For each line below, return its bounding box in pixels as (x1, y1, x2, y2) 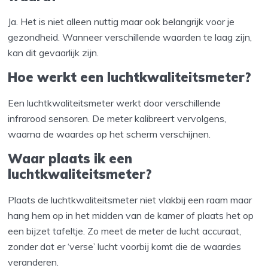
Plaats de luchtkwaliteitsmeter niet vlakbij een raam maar (8, 193, 252, 206)
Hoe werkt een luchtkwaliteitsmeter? (8, 69, 252, 86)
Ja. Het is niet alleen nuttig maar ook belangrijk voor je (8, 16, 235, 28)
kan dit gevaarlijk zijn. (8, 47, 99, 59)
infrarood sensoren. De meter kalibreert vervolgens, (8, 112, 227, 125)
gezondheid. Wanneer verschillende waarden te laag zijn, (8, 31, 252, 44)
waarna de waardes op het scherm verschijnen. (8, 128, 211, 141)
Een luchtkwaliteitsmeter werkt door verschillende (8, 97, 221, 109)
